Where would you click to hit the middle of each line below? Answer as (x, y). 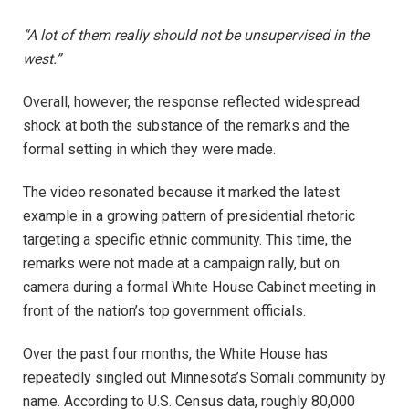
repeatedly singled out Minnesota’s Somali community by (204, 377)
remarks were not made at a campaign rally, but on (181, 263)
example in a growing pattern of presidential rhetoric (189, 215)
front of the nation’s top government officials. (164, 310)
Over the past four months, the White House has (175, 353)
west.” (42, 59)
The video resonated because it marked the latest (181, 192)
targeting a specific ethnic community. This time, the (187, 239)
